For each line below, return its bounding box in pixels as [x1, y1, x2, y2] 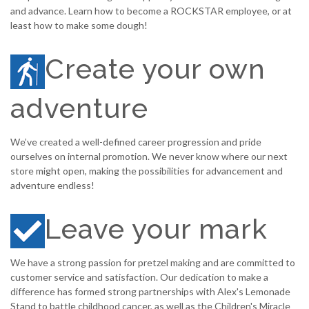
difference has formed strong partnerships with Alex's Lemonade [10, 286, 290, 298]
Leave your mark [45, 212, 268, 245]
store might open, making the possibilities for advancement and [10, 164, 283, 177]
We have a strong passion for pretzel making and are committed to [10, 257, 295, 269]
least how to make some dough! [10, 19, 148, 32]
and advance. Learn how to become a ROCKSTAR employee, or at [10, 5, 292, 17]
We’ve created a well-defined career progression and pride [10, 135, 261, 148]
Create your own [45, 52, 266, 86]
